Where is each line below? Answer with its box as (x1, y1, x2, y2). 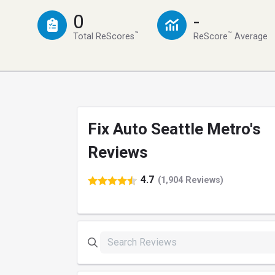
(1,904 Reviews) (158, 174, 223, 185)
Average (231, 31, 268, 42)
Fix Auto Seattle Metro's (88, 120, 261, 139)
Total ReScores (73, 31, 135, 42)
